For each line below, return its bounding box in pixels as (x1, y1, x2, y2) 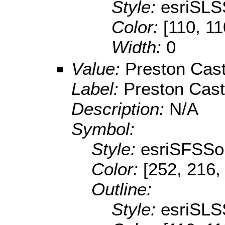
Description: (71, 99, 169, 119)
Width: (111, 37, 166, 57)
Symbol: (71, 119, 135, 139)
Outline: (91, 179, 152, 199)
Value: (71, 59, 125, 79)
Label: (71, 79, 124, 99)
